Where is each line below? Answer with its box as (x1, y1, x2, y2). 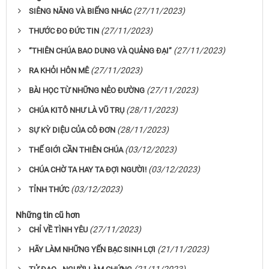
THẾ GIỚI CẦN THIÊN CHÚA (29, 145, 123, 155)
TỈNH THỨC (29, 185, 69, 195)
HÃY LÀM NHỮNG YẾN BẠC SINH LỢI (29, 245, 156, 255)
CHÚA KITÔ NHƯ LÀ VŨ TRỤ (29, 106, 124, 115)
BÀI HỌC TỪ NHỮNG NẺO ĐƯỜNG (29, 86, 145, 95)
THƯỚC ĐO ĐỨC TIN (29, 26, 99, 36)
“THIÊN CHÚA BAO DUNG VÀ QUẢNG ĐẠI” (29, 46, 172, 56)
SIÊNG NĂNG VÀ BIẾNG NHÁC (29, 7, 131, 16)
